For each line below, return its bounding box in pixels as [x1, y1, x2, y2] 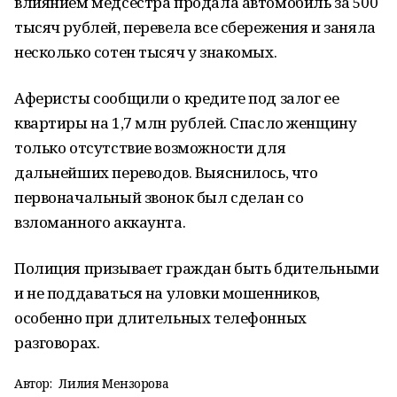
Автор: [14, 375, 52, 392]
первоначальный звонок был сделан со [14, 187, 304, 207]
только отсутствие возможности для [14, 137, 286, 158]
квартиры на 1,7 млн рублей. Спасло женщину [14, 113, 357, 133]
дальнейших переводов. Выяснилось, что [14, 162, 318, 183]
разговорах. [14, 332, 100, 353]
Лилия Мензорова [58, 375, 169, 392]
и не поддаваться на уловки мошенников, [14, 283, 321, 303]
